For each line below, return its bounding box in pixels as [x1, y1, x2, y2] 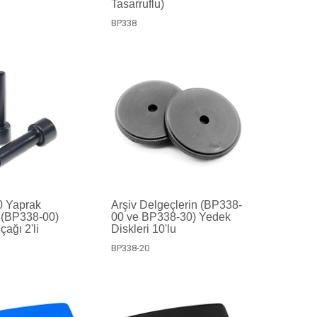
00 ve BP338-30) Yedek [110, 210, 231, 223]
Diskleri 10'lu [110, 222, 176, 235]
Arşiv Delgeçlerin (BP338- [110, 198, 242, 211]
